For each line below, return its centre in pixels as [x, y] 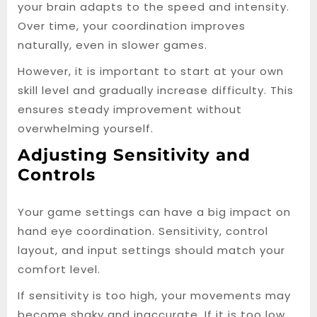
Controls [57, 174]
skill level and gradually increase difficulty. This [156, 90]
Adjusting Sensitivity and [134, 155]
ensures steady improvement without [130, 109]
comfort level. [59, 269]
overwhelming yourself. [86, 128]
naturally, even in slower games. [113, 45]
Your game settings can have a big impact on [154, 212]
